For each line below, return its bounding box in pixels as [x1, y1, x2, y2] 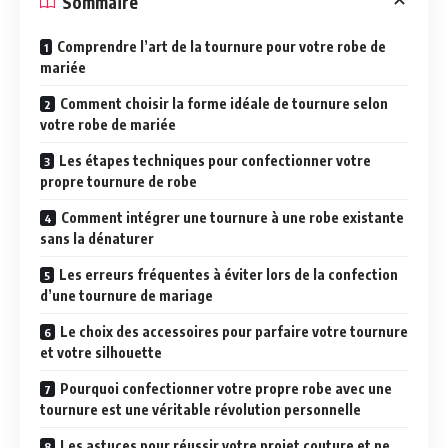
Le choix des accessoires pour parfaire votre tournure [60, 323, 408, 340]
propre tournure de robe [40, 173, 197, 190]
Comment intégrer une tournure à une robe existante [61, 209, 404, 226]
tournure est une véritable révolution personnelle [40, 401, 361, 418]
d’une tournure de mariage [40, 287, 213, 304]
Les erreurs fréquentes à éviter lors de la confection [59, 266, 398, 283]
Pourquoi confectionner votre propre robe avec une [60, 380, 392, 397]
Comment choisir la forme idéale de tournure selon [60, 95, 388, 112]
